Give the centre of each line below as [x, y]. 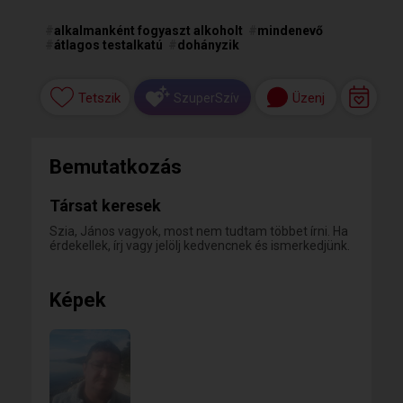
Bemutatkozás [116, 167]
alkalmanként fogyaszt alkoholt [148, 31]
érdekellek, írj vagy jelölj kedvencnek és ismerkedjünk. [200, 246]
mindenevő [290, 31]
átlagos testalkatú [108, 45]
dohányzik [208, 45]
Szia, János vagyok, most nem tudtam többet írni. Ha [199, 231]
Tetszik [99, 99]
